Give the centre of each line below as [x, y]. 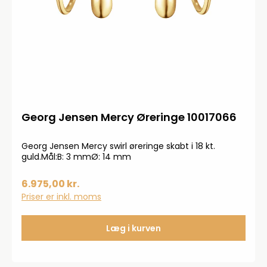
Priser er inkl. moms [61, 197]
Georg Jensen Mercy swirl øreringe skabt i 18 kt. [118, 146]
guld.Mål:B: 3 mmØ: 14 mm [76, 157]
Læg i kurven [133, 228]
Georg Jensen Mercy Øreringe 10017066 [129, 117]
